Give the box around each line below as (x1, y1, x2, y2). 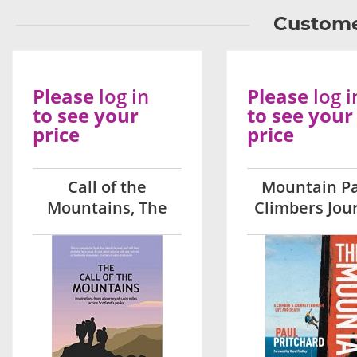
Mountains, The (46, 197, 167, 218)
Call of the (67, 176, 147, 198)
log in (99, 83, 149, 109)
